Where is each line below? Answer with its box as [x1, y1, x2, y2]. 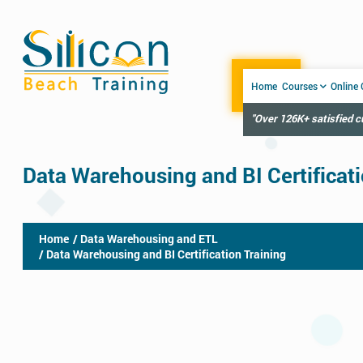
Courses [281, 79, 318, 92]
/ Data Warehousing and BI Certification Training [39, 246, 286, 262]
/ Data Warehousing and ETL [73, 231, 218, 246]
